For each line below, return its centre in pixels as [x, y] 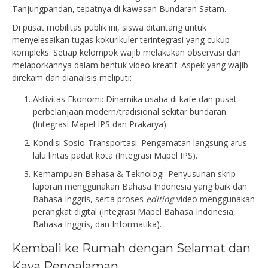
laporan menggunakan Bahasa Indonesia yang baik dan [140, 186]
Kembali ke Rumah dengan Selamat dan [131, 248]
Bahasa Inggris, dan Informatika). [97, 224]
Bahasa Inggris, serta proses [89, 199]
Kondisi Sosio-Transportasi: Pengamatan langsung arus [140, 142]
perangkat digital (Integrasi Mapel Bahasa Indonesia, [134, 211]
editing [160, 199]
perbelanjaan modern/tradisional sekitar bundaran [130, 111]
